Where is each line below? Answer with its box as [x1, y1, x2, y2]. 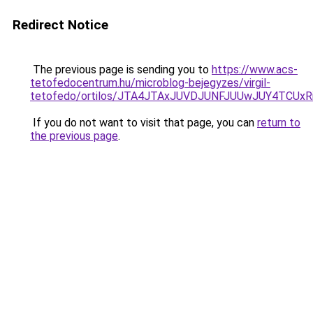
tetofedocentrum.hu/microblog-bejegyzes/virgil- [30, 76, 270, 89]
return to [257, 116, 300, 129]
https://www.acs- [212, 63, 298, 76]
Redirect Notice [13, 17, 108, 33]
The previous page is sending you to [30, 63, 212, 76]
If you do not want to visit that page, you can [30, 116, 257, 129]
